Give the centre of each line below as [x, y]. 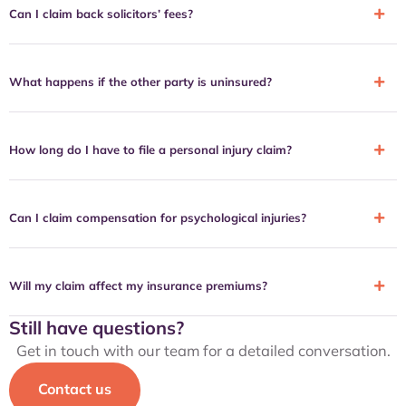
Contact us [75, 389]
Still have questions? [97, 328]
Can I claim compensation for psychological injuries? [158, 218]
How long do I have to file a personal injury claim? [150, 150]
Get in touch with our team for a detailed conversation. [203, 351]
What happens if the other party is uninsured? [140, 82]
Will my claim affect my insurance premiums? [138, 286]
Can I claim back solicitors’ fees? [101, 14]
